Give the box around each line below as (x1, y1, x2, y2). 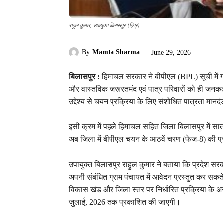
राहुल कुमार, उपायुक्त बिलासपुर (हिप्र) (69, 21, 140, 29)
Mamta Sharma (92, 48, 140, 56)
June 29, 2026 (151, 48, 191, 56)
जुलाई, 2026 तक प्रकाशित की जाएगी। (69, 198, 181, 207)
